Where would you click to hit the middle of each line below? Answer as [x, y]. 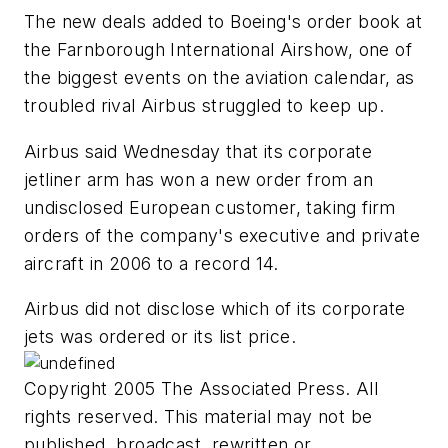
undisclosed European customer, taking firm [210, 207]
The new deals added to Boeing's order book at [223, 21]
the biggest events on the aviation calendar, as [219, 77]
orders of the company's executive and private [222, 235]
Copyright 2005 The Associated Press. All [201, 389]
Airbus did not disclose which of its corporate [215, 309]
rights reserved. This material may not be [198, 417]
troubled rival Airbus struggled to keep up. [204, 105]
